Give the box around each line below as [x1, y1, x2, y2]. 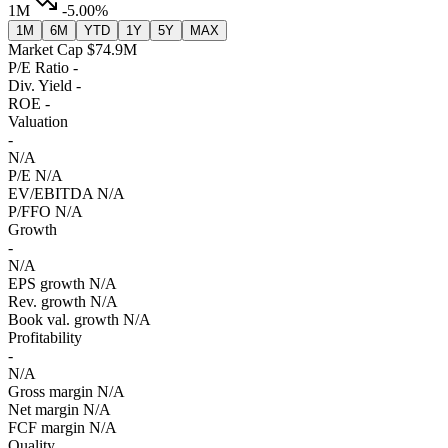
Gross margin [8, 383, 93, 401]
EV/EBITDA [8, 185, 93, 203]
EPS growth [8, 275, 85, 293]
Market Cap [8, 41, 83, 59]
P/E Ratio [8, 59, 69, 77]
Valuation [8, 113, 68, 131]
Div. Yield [8, 77, 72, 95]
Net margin [8, 401, 79, 419]
